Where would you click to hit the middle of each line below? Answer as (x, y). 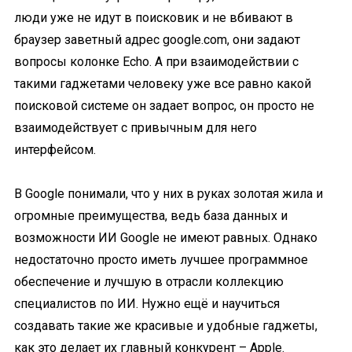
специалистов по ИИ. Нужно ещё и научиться (147, 304)
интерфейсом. (55, 150)
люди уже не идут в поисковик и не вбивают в (154, 18)
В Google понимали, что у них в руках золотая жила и (169, 194)
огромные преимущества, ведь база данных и (151, 216)
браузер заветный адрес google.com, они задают (157, 40)
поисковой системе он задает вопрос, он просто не (164, 106)
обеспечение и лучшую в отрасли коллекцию (149, 282)
